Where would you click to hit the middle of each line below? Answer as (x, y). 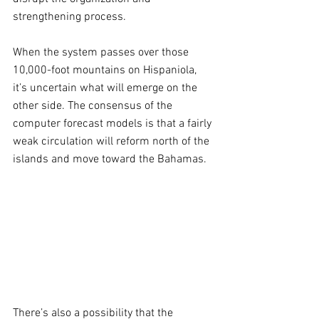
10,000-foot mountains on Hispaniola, (106, 70)
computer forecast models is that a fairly (114, 124)
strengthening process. (71, 17)
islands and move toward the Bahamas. (110, 159)
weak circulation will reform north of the (113, 142)
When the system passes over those (102, 53)
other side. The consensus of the (94, 106)
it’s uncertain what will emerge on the (106, 88)
